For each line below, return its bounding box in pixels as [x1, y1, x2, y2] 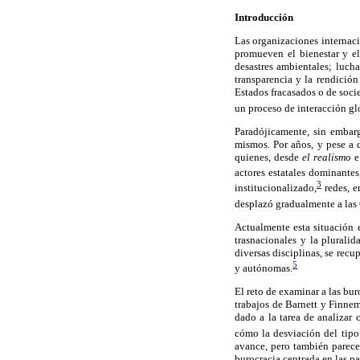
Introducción [235, 11, 293, 24]
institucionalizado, [235, 182, 317, 194]
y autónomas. [235, 262, 292, 275]
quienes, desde [235, 150, 303, 163]
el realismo [302, 150, 352, 163]
